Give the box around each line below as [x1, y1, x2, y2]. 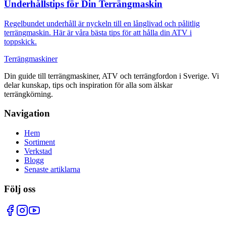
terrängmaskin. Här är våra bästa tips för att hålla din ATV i [4, 28, 192, 37]
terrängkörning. [4, 89, 53, 98]
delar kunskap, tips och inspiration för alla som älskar [4, 80, 173, 89]
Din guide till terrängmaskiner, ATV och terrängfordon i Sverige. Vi [4, 71, 219, 80]
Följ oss [4, 183, 35, 194]
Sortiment [24, 138, 55, 147]
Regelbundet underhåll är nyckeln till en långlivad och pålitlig [4, 19, 200, 28]
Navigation [4, 108, 50, 119]
